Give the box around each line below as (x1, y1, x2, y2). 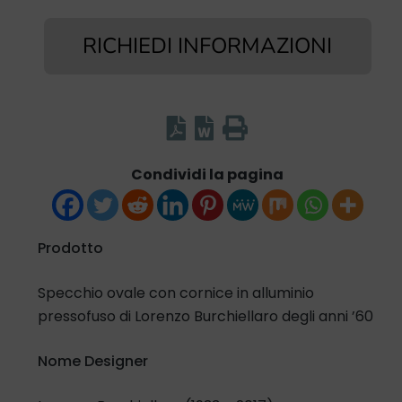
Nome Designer (37, 350, 148, 371)
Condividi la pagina (131, 163, 284, 185)
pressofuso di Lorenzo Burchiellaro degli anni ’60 (37, 305, 373, 327)
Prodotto (37, 237, 103, 258)
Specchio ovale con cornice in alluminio (37, 282, 314, 303)
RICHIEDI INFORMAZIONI (82, 31, 332, 61)
